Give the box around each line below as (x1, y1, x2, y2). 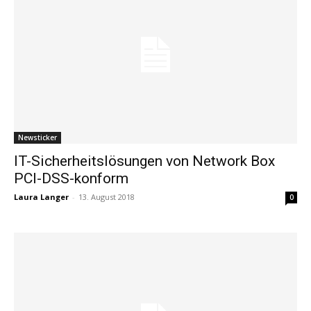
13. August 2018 (78, 191, 135, 202)
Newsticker (18, 132, 57, 142)
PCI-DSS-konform (14, 169, 128, 187)
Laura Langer (14, 191, 69, 202)
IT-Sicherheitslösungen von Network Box (14, 152, 275, 169)
